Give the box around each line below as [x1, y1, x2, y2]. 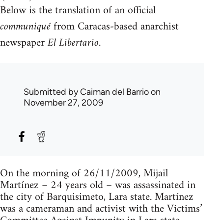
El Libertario [48, 33, 99, 53]
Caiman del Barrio [80, 86, 149, 97]
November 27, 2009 [24, 97, 103, 108]
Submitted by [24, 86, 80, 97]
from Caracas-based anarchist [51, 17, 179, 36]
